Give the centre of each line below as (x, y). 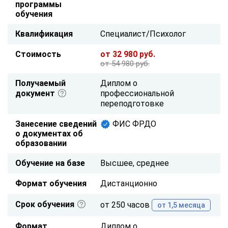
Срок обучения (46, 204)
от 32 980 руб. (127, 54)
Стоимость (38, 54)
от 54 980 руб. (125, 63)
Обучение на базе (50, 163)
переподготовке (132, 103)
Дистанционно (129, 183)
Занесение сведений (56, 124)
